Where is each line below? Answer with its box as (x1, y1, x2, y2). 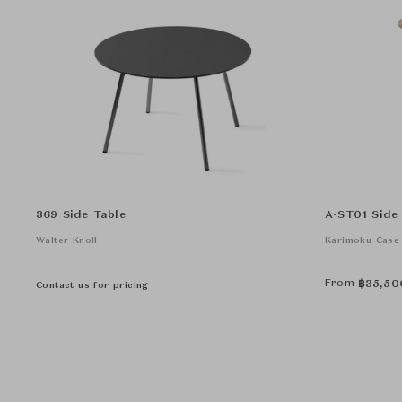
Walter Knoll (36, 236, 98, 245)
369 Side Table (36, 210, 126, 221)
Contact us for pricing (36, 281, 149, 290)
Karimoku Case (325, 236, 400, 245)
